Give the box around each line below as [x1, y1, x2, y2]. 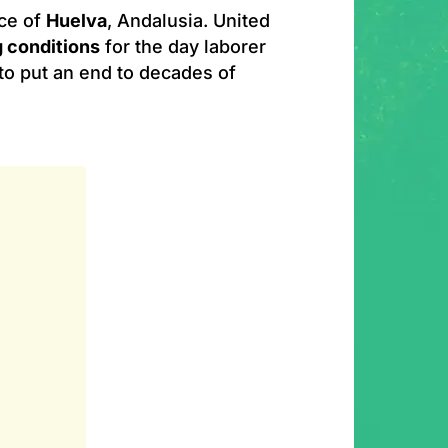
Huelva [46, 10, 107, 31]
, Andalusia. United [107, 10, 270, 31]
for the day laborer [100, 36, 266, 57]
